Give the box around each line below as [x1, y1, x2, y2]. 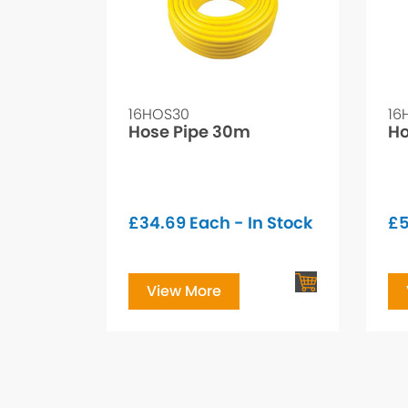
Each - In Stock [186, 211, 313, 235]
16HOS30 [128, 104, 189, 126]
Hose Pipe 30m [128, 120, 250, 144]
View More [147, 280, 221, 302]
